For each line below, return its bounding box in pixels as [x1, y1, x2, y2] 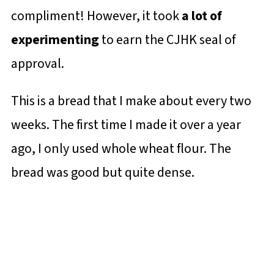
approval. [10, 53, 64, 73]
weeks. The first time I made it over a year [10, 114, 241, 135]
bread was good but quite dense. [10, 162, 194, 182]
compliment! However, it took [10, 6, 182, 26]
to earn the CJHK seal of [98, 29, 235, 50]
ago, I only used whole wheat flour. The [10, 138, 231, 158]
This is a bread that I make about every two [10, 91, 251, 111]
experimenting [10, 29, 99, 50]
